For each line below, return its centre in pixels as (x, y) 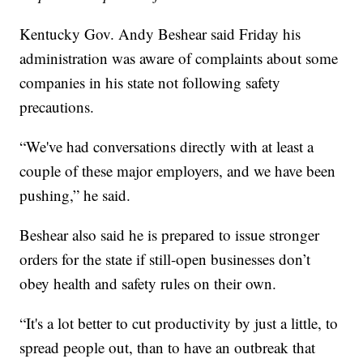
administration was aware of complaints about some (179, 58)
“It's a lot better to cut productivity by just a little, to (179, 323)
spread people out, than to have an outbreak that (168, 348)
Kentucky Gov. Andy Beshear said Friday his (160, 34)
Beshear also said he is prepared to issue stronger (170, 235)
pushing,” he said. (75, 195)
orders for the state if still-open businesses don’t (165, 259)
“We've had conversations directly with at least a (167, 147)
